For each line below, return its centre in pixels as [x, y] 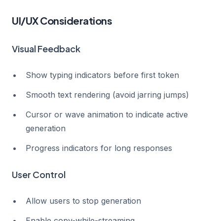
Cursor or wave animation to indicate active [107, 114]
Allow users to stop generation [83, 201]
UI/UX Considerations [62, 20]
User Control [39, 174]
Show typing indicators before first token [102, 75]
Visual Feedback [46, 49]
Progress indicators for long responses [99, 148]
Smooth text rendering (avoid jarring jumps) [107, 95]
